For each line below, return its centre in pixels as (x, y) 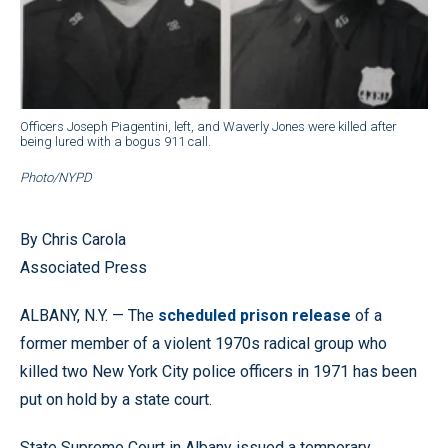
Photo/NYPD (56, 177)
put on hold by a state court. (116, 399)
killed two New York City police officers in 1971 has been (218, 371)
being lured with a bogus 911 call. (115, 141)
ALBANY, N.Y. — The (89, 315)
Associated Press (83, 267)
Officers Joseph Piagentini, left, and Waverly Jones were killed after (208, 126)
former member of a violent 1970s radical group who (203, 343)
